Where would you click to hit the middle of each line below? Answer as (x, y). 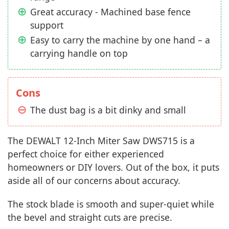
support (47, 25)
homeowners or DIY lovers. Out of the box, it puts (113, 167)
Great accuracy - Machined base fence (110, 12)
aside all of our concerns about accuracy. (94, 181)
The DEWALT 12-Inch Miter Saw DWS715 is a (101, 141)
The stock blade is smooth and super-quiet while (111, 204)
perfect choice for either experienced (86, 154)
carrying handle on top (79, 53)
